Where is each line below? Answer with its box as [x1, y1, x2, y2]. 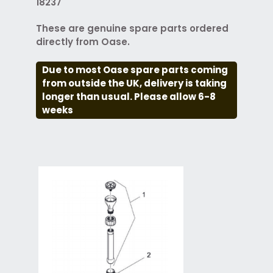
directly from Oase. [35, 35, 132, 48]
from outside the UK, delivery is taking [41, 76, 227, 90]
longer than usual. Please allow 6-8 [41, 90, 216, 103]
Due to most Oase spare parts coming [41, 63, 228, 76]
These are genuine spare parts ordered [35, 21, 229, 35]
